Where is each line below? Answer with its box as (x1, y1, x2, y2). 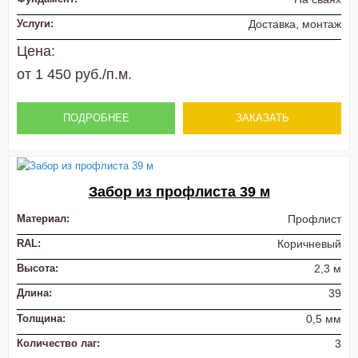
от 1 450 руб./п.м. (17, 66, 132, 82)
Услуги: (17, 17, 54, 30)
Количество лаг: (17, 336, 100, 349)
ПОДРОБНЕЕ (62, 112, 129, 124)
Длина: (17, 287, 52, 300)
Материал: (17, 213, 70, 225)
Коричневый (277, 237, 341, 251)
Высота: (17, 262, 58, 275)
